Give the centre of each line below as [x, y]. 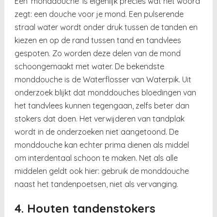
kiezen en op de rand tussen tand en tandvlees [98, 40]
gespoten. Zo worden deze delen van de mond [98, 53]
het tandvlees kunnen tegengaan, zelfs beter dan [102, 105]
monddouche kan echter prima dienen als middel [102, 145]
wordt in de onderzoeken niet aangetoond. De [97, 132]
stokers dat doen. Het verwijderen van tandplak [100, 118]
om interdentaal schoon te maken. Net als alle [96, 158]
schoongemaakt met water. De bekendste [90, 66]
